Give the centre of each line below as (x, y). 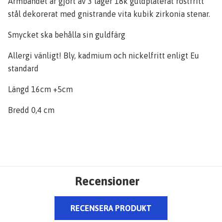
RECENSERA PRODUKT (111, 208)
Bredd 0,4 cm (31, 110)
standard (23, 68)
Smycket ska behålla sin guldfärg (67, 35)
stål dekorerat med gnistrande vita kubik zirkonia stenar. (109, 14)
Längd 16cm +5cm (40, 89)
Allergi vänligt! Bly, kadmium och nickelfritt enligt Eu (104, 55)
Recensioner (107, 181)
